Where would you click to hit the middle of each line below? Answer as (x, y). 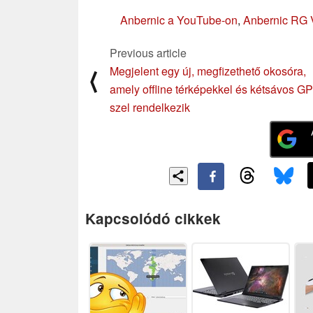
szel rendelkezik (150, 107)
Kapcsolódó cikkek (153, 218)
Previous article (148, 52)
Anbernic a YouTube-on (179, 20)
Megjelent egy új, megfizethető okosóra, (208, 71)
